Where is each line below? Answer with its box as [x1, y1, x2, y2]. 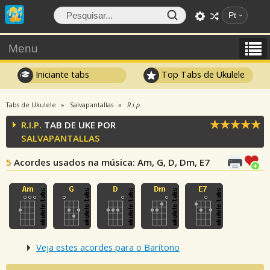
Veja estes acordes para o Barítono [36, 242, 180, 254]
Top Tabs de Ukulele [159, 68, 245, 80]
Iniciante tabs [33, 68, 89, 80]
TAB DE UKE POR [42, 119, 116, 131]
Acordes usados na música [14, 156, 133, 168]
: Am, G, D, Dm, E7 [133, 156, 210, 168]
